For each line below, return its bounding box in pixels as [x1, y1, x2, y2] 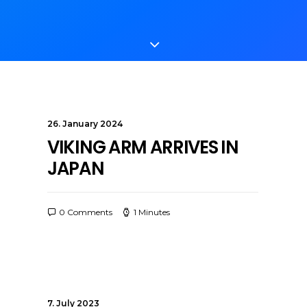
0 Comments [59, 207, 112, 217]
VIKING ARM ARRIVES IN [47, 135, 238, 160]
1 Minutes [134, 207, 170, 217]
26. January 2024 [47, 119, 123, 129]
